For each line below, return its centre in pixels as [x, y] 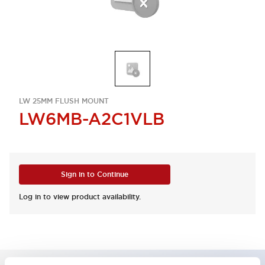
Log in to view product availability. [80, 197]
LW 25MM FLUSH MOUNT [64, 101]
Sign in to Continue [95, 174]
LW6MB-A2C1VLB [92, 119]
